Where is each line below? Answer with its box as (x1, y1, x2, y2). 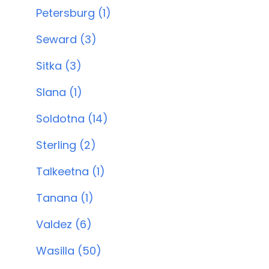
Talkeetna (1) (36, 164, 105, 179)
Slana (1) (36, 85, 82, 100)
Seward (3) (36, 32, 97, 47)
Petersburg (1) (36, 5, 111, 20)
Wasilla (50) (36, 243, 101, 258)
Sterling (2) (36, 138, 96, 153)
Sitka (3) (36, 58, 82, 73)
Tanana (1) (36, 190, 94, 205)
